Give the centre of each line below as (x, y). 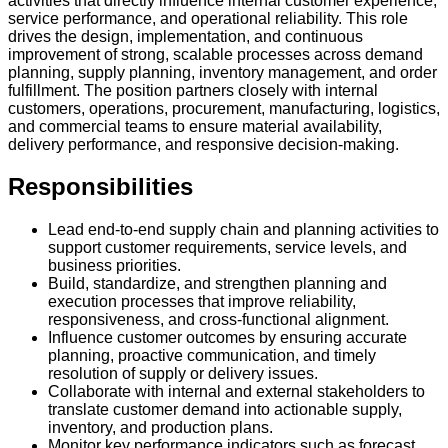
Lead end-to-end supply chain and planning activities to (243, 230)
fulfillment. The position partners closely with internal (193, 90)
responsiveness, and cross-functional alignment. (218, 320)
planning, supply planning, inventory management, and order (222, 72)
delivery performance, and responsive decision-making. (203, 144)
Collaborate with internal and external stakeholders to (236, 392)
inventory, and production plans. (160, 428)
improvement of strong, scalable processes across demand (215, 54)
